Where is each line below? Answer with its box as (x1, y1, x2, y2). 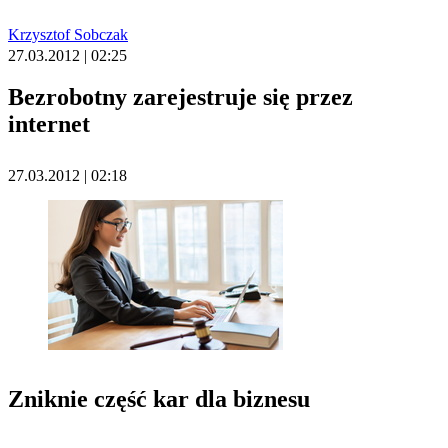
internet (8, 111, 90, 138)
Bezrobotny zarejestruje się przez (8, 84, 353, 111)
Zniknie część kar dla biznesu (8, 386, 310, 413)
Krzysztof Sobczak (8, 26, 128, 44)
